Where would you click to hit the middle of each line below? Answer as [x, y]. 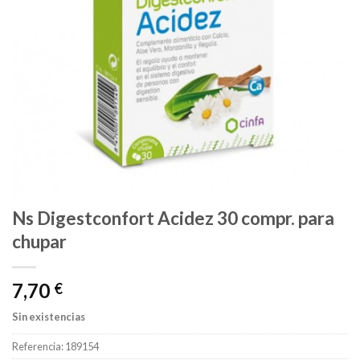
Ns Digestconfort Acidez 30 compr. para [173, 219]
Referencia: [39, 346]
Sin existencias [49, 317]
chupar [39, 242]
